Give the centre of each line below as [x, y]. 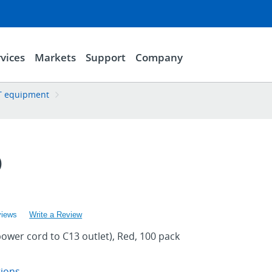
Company [159, 57]
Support [105, 57]
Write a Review [56, 214]
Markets [55, 57]
